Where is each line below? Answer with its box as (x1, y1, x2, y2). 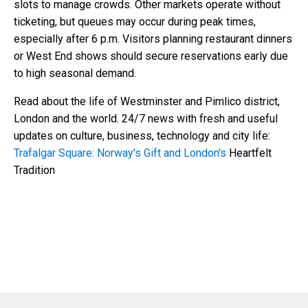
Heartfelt (226, 146, 272, 159)
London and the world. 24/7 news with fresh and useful (14, 111, 278, 125)
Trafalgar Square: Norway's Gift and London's (14, 146, 226, 159)
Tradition (14, 163, 55, 177)
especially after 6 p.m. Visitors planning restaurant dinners (14, 32, 292, 45)
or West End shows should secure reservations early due (14, 49, 288, 63)
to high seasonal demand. (14, 66, 136, 80)
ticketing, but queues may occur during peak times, (14, 14, 256, 28)
